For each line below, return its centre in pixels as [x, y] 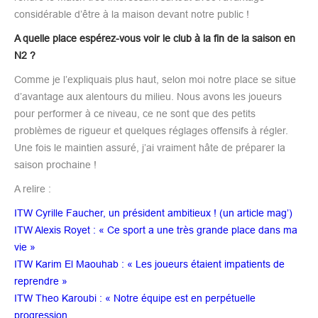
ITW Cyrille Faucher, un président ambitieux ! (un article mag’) [153, 213]
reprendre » [41, 281]
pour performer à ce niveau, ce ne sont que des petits [135, 113]
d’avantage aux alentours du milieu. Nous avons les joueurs [148, 96]
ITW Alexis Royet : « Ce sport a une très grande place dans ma [156, 230]
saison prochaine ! [55, 164]
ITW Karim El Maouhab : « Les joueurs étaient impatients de [149, 264]
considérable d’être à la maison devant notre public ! [132, 14]
